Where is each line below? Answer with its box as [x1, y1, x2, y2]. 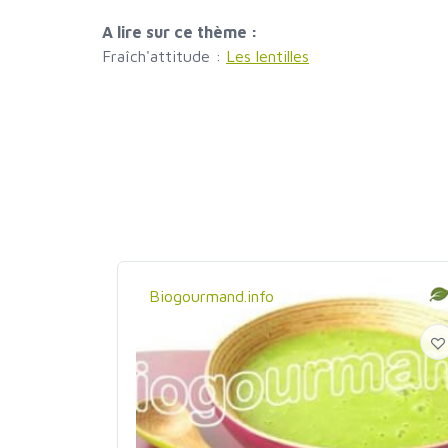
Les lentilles [226, 47, 309, 66]
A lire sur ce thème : [102, 23, 258, 42]
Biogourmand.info [149, 287, 274, 306]
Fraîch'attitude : [102, 47, 226, 66]
